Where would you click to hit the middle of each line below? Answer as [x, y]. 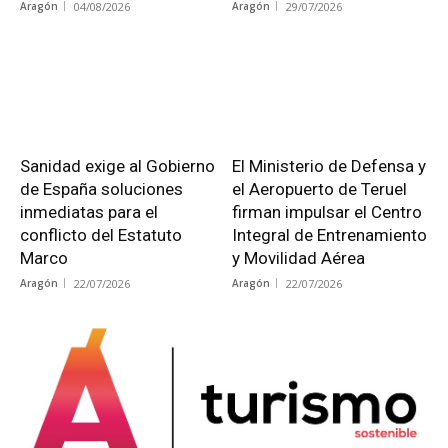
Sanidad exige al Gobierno [117, 165]
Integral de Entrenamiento [329, 234]
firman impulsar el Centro [326, 211]
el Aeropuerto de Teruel [319, 188]
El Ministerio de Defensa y [328, 165]
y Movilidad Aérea [298, 257]
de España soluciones [101, 188]
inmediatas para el [89, 211]
